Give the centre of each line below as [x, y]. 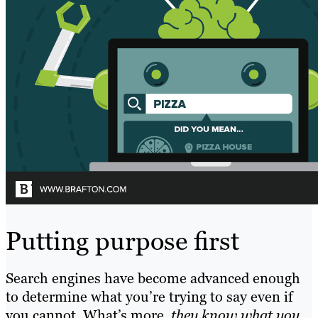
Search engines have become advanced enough [153, 279]
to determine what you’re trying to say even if [149, 297]
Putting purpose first [122, 241]
